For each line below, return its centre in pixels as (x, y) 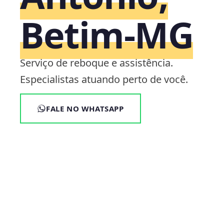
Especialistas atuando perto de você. (104, 79)
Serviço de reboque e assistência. (96, 63)
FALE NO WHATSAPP (85, 108)
